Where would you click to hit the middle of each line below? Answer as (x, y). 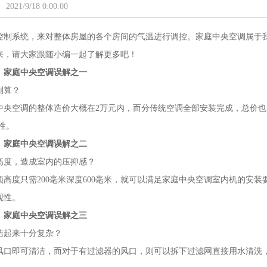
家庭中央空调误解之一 (46, 72)
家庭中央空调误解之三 (46, 215)
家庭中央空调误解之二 (46, 144)
